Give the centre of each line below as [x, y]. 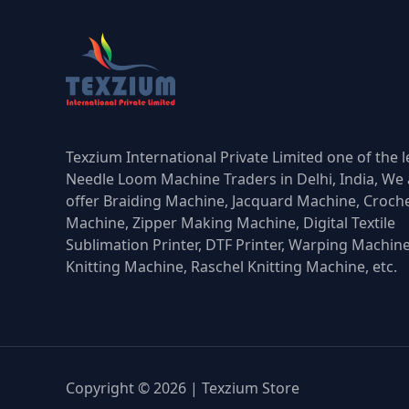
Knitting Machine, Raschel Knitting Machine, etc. [231, 267]
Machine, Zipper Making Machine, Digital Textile [231, 223]
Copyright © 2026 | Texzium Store [183, 388]
